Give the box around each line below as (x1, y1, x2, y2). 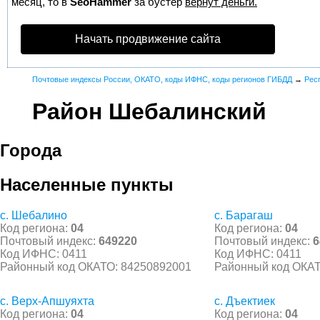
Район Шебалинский (32, 99, 266, 125)
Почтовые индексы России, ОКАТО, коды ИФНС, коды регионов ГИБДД (32, 75, 292, 84)
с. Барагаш (214, 209, 273, 221)
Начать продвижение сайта (75, 33, 221, 45)
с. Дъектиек (214, 294, 275, 307)
